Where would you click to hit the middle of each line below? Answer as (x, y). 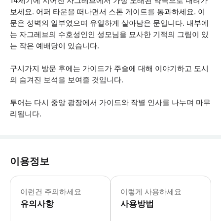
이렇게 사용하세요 (151, 192)
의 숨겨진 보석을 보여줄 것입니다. (67, 80)
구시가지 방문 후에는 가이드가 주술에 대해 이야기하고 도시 (109, 68)
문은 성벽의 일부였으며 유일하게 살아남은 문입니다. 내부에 (109, 23)
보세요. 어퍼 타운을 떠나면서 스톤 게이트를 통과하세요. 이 (108, 12)
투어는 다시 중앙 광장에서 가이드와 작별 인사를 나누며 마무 (110, 102)
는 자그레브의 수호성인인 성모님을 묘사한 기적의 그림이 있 (109, 34)
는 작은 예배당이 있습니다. (55, 46)
